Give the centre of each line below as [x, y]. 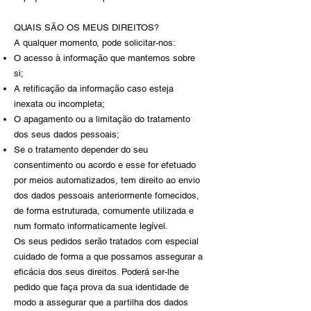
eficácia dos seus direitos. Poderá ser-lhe [96, 272]
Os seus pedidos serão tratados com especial [106, 241]
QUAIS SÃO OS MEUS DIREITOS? [86, 27]
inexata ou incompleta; [59, 104]
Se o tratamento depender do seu [81, 150]
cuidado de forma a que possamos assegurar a [108, 257]
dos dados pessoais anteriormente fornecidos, [107, 195]
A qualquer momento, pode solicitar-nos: [95, 43]
